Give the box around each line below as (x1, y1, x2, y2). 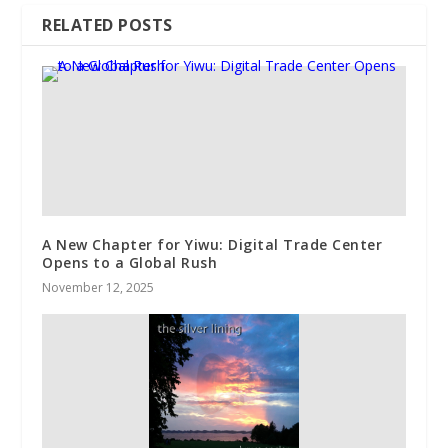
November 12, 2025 (42, 279, 155, 297)
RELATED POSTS (42, 14, 173, 37)
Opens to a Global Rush (42, 253, 218, 273)
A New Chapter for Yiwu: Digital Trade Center (42, 235, 383, 255)
